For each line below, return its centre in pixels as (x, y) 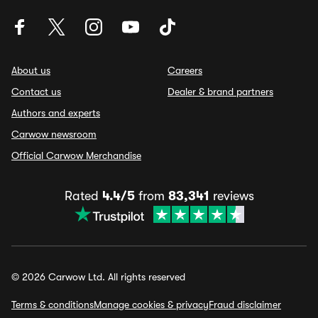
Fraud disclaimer (245, 305)
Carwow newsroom (54, 134)
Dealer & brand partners (220, 92)
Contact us (36, 92)
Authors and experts (56, 113)
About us (31, 70)
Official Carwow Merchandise (76, 155)
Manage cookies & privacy (151, 305)
